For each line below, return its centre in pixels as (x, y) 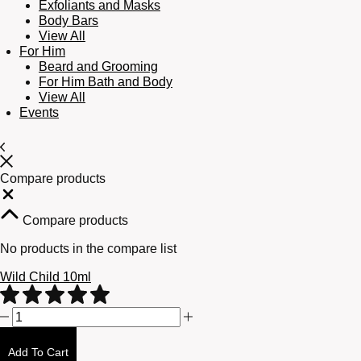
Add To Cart (38, 352)
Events (39, 112)
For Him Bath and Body (106, 81)
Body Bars (68, 20)
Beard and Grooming (98, 66)
